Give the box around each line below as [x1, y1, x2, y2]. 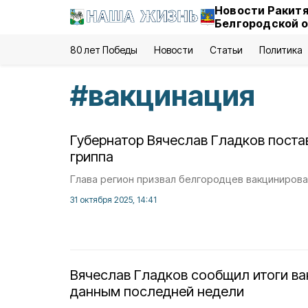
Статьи [209, 44, 243, 56]
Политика [258, 44, 302, 56]
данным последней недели [70, 283, 244, 300]
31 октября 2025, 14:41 [70, 195, 157, 205]
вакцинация [88, 78, 255, 113]
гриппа [70, 148, 113, 165]
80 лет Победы [70, 44, 138, 56]
